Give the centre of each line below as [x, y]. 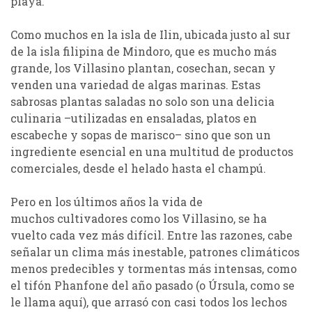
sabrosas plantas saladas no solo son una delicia [142, 101]
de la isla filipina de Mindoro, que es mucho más [143, 51]
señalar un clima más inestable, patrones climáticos [155, 252]
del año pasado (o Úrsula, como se [202, 285]
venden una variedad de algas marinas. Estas [135, 85]
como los [156, 218]
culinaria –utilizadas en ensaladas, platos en [134, 118]
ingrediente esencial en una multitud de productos [152, 151]
